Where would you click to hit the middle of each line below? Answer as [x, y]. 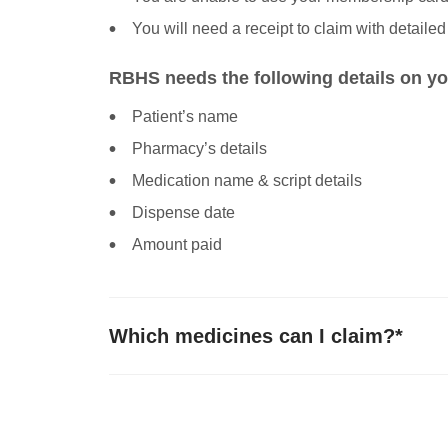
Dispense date [184, 212]
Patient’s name [185, 116]
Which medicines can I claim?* [256, 335]
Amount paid [177, 244]
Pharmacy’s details [200, 148]
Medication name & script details [247, 180]
